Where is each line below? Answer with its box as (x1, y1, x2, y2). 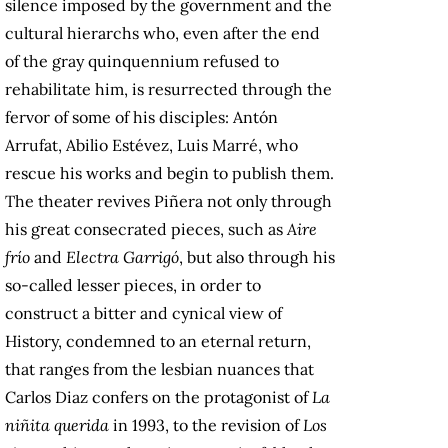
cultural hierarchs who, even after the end (5, 23, 320, 44)
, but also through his (179, 247, 335, 268)
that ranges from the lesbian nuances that (5, 359, 314, 380)
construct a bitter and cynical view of (5, 303, 282, 324)
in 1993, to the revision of (109, 415, 303, 436)
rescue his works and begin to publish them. (5, 163, 334, 184)
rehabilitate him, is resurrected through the (5, 79, 332, 100)
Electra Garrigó (66, 247, 179, 268)
